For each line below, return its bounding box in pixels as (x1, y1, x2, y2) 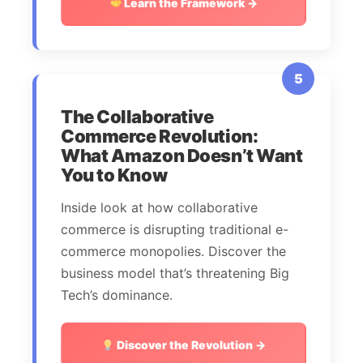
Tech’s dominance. (61, 287, 173, 304)
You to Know (61, 164, 168, 186)
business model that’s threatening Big (61, 265, 289, 282)
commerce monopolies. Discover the (61, 243, 286, 260)
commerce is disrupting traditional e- (61, 221, 288, 238)
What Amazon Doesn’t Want (61, 145, 303, 167)
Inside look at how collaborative (61, 199, 258, 216)
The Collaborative (61, 106, 214, 128)
